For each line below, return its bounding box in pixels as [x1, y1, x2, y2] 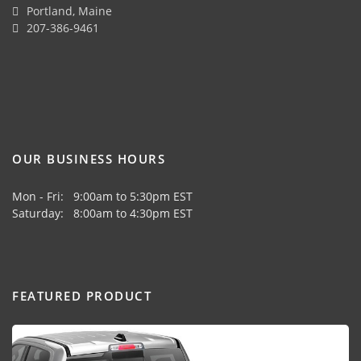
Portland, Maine [23, 2, 112, 19]
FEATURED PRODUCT [12, 287, 151, 304]
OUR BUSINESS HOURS [12, 150, 165, 167]
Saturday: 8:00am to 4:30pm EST [12, 205, 193, 221]
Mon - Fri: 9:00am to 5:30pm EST [12, 188, 193, 204]
